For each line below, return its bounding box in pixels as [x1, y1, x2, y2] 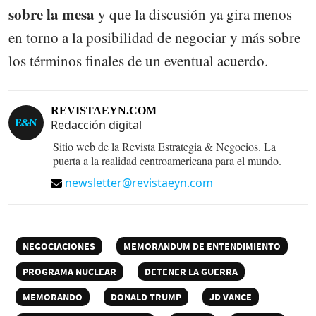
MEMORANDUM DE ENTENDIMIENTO [123, 239, 281, 253]
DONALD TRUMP [111, 290, 181, 303]
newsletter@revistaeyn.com [65, 174, 213, 190]
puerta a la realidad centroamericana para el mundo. [53, 152, 281, 168]
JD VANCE [209, 290, 252, 303]
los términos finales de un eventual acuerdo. [8, 50, 268, 71]
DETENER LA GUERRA [145, 265, 238, 278]
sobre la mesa [8, 3, 95, 25]
